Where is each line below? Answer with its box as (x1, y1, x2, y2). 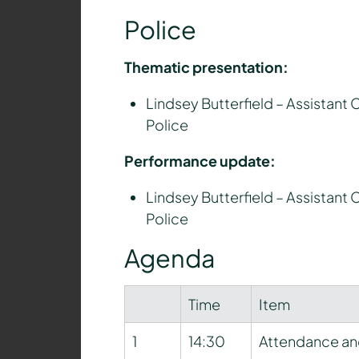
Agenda (123, 242, 216, 274)
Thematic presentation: (123, 58, 288, 77)
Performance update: (123, 151, 276, 171)
